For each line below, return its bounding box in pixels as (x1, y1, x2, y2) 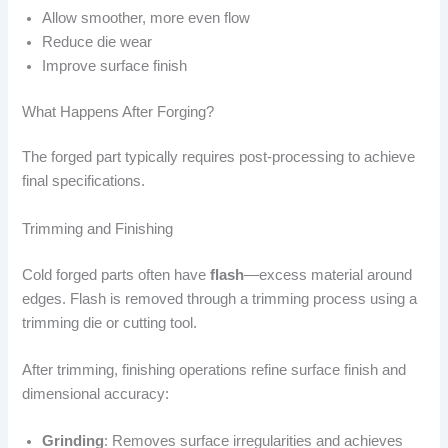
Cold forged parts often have (22, 266, 211, 283)
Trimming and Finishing (22, 220, 174, 237)
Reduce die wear (42, 33, 153, 50)
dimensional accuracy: (22, 385, 170, 402)
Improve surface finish (42, 57, 188, 74)
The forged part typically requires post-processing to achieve (22, 149, 416, 166)
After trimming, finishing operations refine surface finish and (22, 361, 407, 378)
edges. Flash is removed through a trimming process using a (22, 290, 418, 307)
